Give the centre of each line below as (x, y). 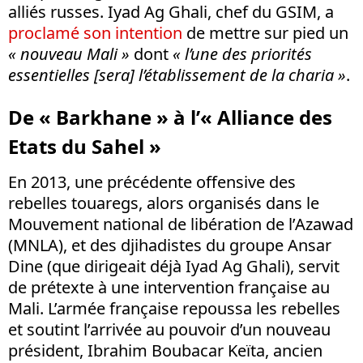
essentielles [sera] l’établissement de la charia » (177, 75)
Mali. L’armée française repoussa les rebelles (174, 309)
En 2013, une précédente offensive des (152, 182)
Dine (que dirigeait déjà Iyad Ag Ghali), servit (174, 267)
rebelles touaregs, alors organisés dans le (164, 203)
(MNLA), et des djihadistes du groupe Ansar (170, 246)
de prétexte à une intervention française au (169, 288)
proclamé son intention (95, 33)
